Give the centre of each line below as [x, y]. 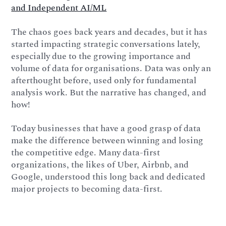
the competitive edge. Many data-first [86, 153]
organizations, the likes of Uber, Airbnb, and [100, 165]
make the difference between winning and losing [107, 141]
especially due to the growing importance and [101, 56]
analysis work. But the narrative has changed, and [109, 92]
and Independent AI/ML [59, 8]
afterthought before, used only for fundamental [104, 80]
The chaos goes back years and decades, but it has [109, 32]
